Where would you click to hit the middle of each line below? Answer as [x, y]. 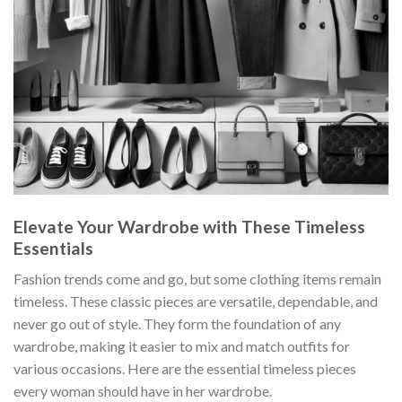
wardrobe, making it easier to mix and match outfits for [182, 346]
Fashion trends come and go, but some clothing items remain [197, 279]
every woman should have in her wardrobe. [143, 391]
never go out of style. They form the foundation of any [177, 324]
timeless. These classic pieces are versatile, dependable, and [196, 301]
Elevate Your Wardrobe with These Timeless [189, 226]
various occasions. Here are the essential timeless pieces [185, 369]
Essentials [53, 248]
